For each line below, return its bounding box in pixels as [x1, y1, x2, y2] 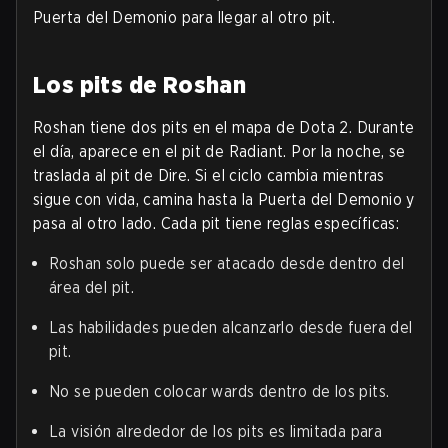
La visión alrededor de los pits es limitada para [49, 422, 383, 442]
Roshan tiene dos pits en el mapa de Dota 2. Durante [33, 118, 415, 138]
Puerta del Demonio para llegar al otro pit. [33, 8, 336, 28]
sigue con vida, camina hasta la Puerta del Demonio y [33, 190, 415, 210]
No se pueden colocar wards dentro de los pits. [49, 382, 390, 402]
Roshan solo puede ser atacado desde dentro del [49, 254, 405, 274]
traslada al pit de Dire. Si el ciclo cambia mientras [33, 166, 385, 186]
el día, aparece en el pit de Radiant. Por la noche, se [33, 142, 406, 162]
